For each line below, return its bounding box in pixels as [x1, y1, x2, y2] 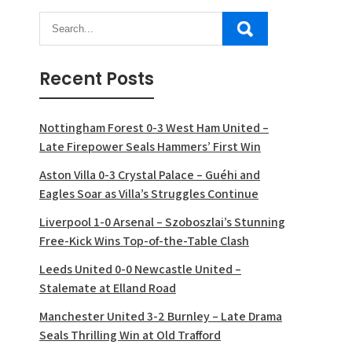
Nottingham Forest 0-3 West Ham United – [39, 119, 269, 136]
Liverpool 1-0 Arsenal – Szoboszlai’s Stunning [39, 213, 285, 230]
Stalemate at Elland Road [39, 279, 176, 296]
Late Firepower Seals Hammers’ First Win [39, 137, 261, 155]
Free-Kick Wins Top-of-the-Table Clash [39, 232, 249, 249]
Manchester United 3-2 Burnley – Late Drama [39, 307, 282, 324]
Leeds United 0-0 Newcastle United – [39, 260, 241, 277]
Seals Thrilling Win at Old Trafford [39, 326, 221, 343]
